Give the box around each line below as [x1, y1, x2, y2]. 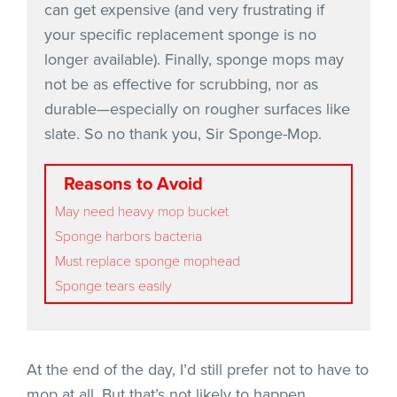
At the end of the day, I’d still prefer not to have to [27, 359, 369, 379]
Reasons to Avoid [64, 173, 203, 195]
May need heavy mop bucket [55, 200, 229, 220]
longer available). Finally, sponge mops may [44, 49, 344, 69]
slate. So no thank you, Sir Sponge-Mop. [44, 123, 322, 144]
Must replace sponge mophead [55, 250, 240, 269]
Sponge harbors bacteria [55, 225, 202, 245]
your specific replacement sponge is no [44, 24, 316, 44]
